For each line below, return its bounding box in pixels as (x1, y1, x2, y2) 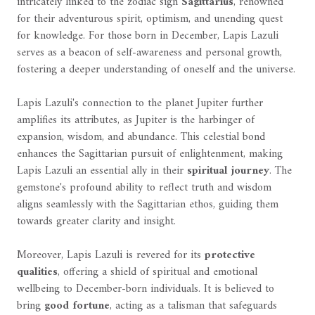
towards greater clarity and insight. (17, 212, 176, 232)
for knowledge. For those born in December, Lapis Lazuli (17, 26, 278, 46)
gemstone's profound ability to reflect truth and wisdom (17, 178, 271, 198)
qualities (17, 262, 58, 283)
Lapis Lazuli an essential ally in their (17, 161, 187, 181)
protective (205, 245, 255, 266)
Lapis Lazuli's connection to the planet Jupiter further (17, 94, 263, 114)
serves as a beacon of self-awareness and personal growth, (17, 43, 282, 63)
